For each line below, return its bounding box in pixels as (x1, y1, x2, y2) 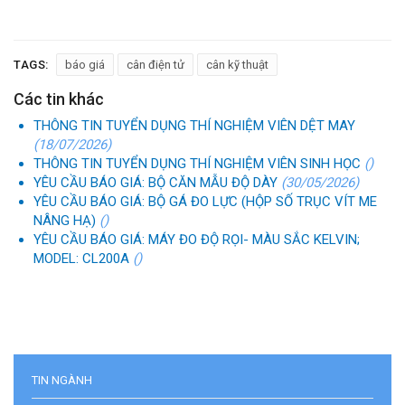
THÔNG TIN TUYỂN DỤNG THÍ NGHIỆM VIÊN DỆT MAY (33, 117, 355, 134)
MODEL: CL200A (33, 250, 133, 267)
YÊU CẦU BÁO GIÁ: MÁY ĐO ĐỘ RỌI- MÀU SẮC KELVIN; (33, 231, 360, 248)
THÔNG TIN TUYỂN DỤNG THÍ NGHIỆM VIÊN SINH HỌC (33, 155, 364, 172)
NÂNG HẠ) (33, 212, 99, 229)
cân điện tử (126, 57, 184, 71)
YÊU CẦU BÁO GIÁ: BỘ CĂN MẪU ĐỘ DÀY (33, 174, 281, 191)
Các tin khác (14, 89, 104, 108)
